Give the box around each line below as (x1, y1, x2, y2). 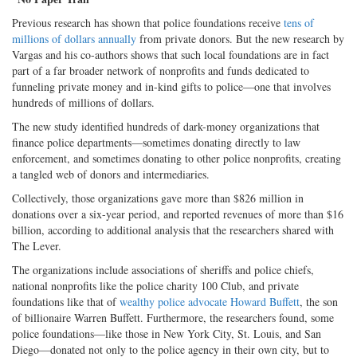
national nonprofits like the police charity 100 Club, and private (12, 277, 299, 293)
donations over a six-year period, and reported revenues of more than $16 (12, 206, 343, 222)
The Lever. (12, 237, 61, 253)
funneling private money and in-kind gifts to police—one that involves (12, 78, 331, 94)
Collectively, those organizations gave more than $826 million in (12, 190, 304, 206)
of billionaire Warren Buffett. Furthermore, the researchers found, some (12, 309, 334, 325)
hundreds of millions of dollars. (12, 94, 155, 110)
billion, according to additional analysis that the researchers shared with (12, 222, 334, 237)
